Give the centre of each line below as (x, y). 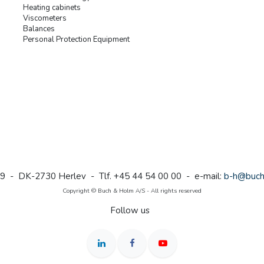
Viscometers (45, 19)
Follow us (130, 211)
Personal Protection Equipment (76, 40)
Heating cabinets (52, 8)
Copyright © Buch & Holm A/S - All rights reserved (132, 191)
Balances (39, 29)
